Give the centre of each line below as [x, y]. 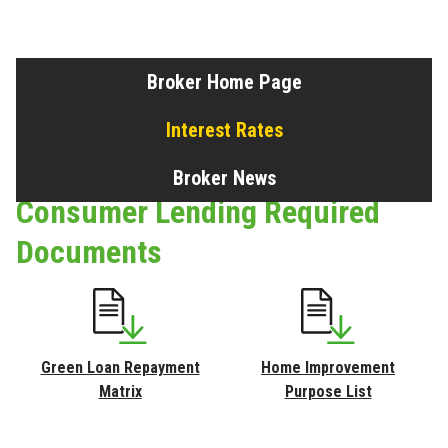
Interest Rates [224, 129]
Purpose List [328, 391]
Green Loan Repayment [120, 367]
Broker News [224, 177]
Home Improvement [328, 367]
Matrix [120, 391]
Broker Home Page [224, 81]
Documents [89, 251]
